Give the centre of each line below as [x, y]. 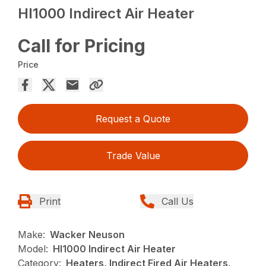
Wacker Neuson [88, 235]
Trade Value [133, 156]
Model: [33, 249]
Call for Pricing [82, 46]
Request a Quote [133, 119]
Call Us [178, 202]
